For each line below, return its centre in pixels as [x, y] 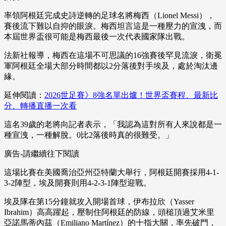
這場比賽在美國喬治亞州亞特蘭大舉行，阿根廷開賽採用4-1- [111, 173]
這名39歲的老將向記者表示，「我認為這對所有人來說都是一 [113, 125]
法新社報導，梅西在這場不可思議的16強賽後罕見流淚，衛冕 [113, 55]
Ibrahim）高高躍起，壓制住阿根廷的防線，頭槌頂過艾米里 [109, 212]
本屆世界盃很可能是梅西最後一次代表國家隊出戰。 [97, 37]
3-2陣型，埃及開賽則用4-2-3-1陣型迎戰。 [78, 183]
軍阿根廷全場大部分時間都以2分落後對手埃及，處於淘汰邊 [111, 66]
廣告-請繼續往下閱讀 [42, 154]
